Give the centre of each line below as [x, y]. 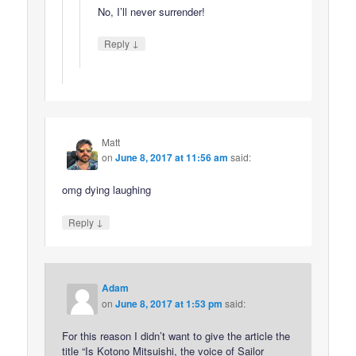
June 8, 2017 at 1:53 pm [169, 303]
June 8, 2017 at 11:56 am [172, 158]
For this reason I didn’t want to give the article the [176, 336]
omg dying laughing [107, 190]
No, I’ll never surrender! [151, 11]
